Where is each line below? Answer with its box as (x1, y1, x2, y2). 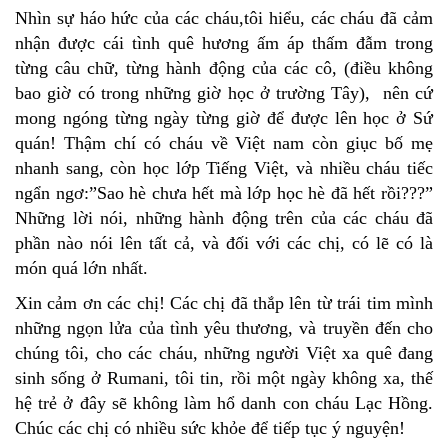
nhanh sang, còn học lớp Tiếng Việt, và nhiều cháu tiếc (15, 158, 433, 179)
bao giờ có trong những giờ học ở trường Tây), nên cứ (15, 83, 433, 104)
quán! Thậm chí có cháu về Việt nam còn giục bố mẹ (15, 133, 433, 154)
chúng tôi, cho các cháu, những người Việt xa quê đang (15, 343, 433, 364)
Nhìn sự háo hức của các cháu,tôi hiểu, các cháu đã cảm (15, 8, 433, 29)
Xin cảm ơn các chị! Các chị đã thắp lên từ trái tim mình (15, 293, 433, 314)
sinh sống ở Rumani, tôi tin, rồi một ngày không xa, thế (15, 368, 433, 389)
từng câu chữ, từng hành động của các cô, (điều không (15, 58, 433, 79)
